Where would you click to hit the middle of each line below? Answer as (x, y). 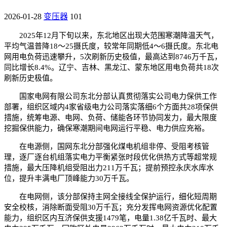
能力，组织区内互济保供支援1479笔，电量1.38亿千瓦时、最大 (110, 218)
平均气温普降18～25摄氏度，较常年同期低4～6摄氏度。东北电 (111, 46)
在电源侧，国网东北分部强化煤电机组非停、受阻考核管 (114, 146)
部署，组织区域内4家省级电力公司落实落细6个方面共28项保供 (111, 107)
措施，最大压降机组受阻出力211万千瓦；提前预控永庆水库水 (109, 167)
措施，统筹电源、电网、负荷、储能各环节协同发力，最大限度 (110, 117)
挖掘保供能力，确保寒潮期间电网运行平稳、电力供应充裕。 (107, 128)
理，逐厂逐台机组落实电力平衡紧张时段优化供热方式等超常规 (110, 157)
